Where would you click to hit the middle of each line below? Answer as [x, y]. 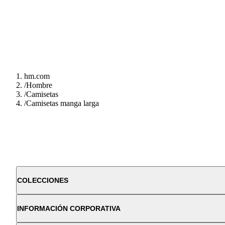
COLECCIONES [43, 181]
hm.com [37, 76]
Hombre [39, 85]
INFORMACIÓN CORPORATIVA [69, 209]
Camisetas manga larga [63, 103]
